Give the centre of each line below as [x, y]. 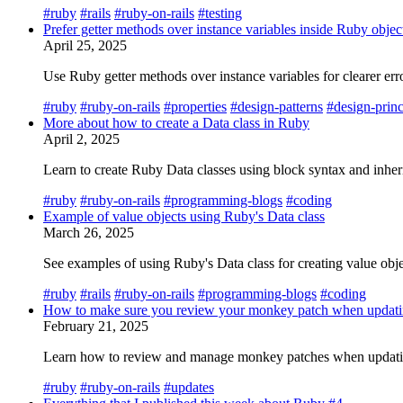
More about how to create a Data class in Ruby [176, 122]
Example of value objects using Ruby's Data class [184, 216]
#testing [220, 13]
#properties [195, 106]
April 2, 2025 [81, 139]
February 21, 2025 [96, 326]
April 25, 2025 [85, 45]
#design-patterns [277, 106]
